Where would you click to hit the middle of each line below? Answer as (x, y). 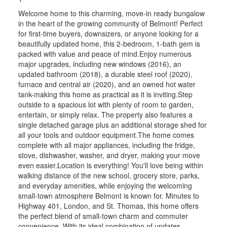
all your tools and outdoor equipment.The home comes (106, 135)
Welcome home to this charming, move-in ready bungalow (111, 13)
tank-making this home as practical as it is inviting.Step (105, 94)
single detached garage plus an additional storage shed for (112, 124)
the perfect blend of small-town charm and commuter (103, 216)
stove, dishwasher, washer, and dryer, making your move (109, 155)
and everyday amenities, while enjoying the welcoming (105, 185)
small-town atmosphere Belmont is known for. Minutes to (108, 195)
